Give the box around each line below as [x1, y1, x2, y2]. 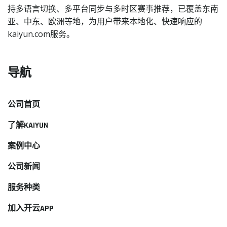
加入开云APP [8, 203, 54, 214]
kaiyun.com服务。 [8, 28, 74, 40]
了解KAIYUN [8, 120, 48, 131]
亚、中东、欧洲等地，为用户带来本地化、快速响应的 [8, 15, 202, 27]
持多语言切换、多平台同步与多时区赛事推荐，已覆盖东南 [8, 3, 218, 14]
